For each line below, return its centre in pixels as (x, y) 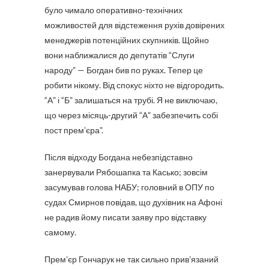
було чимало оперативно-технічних (113, 10)
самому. (60, 232)
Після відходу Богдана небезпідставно (119, 157)
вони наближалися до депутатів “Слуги (119, 55)
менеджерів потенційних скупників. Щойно (127, 40)
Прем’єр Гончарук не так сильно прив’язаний (131, 259)
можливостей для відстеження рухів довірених (134, 25)
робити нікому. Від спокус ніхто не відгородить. (134, 85)
